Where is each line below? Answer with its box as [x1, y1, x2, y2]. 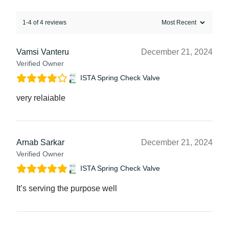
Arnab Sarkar [16, 138, 64, 147]
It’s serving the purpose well [16, 184, 117, 193]
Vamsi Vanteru [16, 47, 69, 56]
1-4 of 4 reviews [22, 18, 66, 26]
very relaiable [16, 93, 65, 102]
